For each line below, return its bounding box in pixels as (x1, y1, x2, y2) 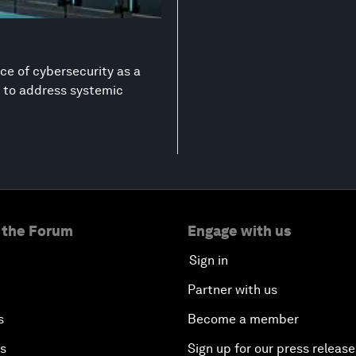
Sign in (189, 252, 228, 268)
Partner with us (188, 281, 277, 297)
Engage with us (188, 222, 291, 239)
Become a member (188, 311, 299, 327)
